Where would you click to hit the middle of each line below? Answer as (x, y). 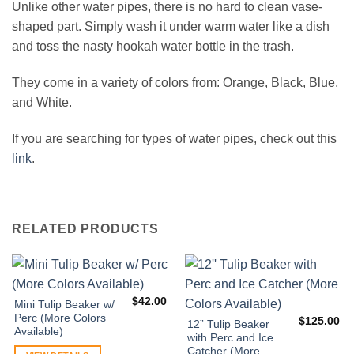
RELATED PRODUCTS (85, 228)
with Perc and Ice (230, 338)
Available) (38, 332)
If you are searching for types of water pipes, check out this (174, 138)
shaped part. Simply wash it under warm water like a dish (171, 27)
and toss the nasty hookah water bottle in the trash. (153, 47)
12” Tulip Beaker (228, 325)
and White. (42, 103)
